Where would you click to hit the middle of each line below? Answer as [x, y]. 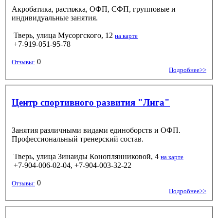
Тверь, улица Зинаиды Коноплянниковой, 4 [86, 156]
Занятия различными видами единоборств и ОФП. [96, 130]
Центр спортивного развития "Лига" [91, 102]
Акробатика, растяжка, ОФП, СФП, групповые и [94, 9]
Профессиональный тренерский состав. [78, 139]
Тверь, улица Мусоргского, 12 [63, 35]
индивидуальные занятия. [55, 18]
